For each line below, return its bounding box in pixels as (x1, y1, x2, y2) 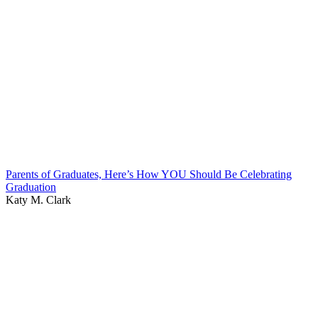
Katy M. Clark (6, 193, 71, 206)
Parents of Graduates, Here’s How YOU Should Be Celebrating (6, 168, 292, 180)
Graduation (6, 180, 56, 193)
